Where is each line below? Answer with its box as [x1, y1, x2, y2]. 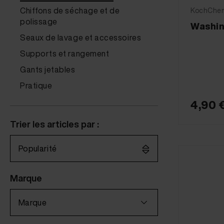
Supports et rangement [20, 47, 109, 59]
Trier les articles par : [10, 117, 99, 130]
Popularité [18, 142, 57, 154]
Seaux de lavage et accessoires [20, 31, 141, 43]
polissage [20, 15, 57, 27]
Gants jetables [20, 63, 75, 75]
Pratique [20, 79, 52, 91]
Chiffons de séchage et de [20, 4, 120, 16]
